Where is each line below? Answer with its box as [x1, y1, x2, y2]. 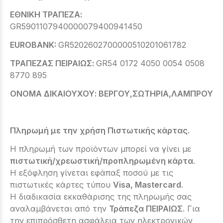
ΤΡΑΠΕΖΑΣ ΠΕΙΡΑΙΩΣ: [10, 58, 96, 68]
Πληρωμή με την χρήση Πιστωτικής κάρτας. [10, 125, 190, 135]
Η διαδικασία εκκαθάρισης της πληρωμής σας [10, 192, 192, 202]
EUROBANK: [10, 40, 58, 50]
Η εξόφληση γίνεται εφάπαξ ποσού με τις [10, 168, 173, 178]
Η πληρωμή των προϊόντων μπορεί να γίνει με [10, 144, 191, 154]
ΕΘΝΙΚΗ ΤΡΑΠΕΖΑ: [10, 9, 82, 19]
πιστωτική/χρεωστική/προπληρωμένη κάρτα [10, 156, 193, 166]
